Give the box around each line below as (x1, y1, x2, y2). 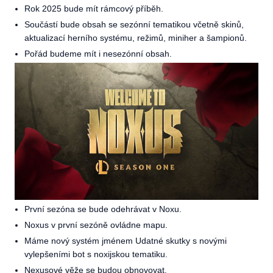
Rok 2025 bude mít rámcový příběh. (24, 4, 163, 14)
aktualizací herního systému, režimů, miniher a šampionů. (24, 33, 247, 43)
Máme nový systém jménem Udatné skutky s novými (24, 236, 227, 246)
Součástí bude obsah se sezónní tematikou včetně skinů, (24, 19, 244, 30)
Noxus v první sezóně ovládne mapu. (24, 220, 168, 230)
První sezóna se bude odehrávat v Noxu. (24, 204, 182, 214)
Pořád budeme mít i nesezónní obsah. (24, 49, 172, 59)
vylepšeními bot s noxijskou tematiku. (24, 249, 168, 260)
